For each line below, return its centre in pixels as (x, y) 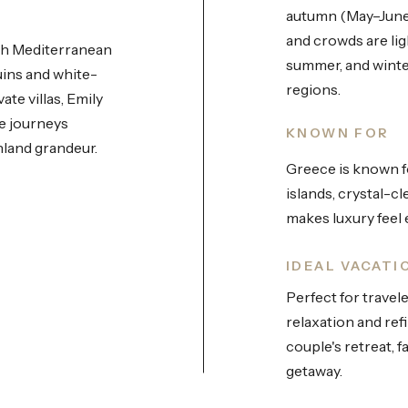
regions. (313, 89)
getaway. (314, 371)
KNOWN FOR (338, 133)
